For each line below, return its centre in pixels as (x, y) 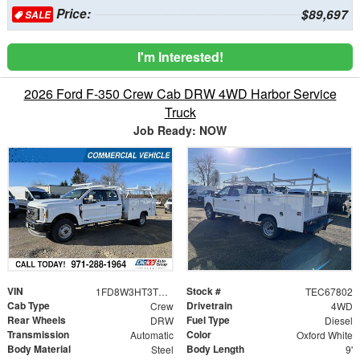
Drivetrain (209, 305)
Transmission (38, 334)
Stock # (204, 290)
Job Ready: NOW (180, 130)
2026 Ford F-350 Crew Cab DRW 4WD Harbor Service (180, 93)
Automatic (151, 334)
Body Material (39, 348)
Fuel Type (208, 319)
